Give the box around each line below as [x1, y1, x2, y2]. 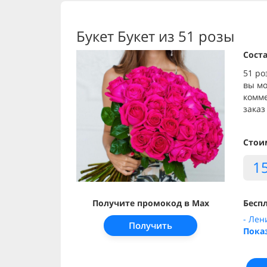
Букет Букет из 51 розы [76, 26, 234, 46]
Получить [129, 219, 173, 231]
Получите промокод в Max [92, 197, 209, 209]
